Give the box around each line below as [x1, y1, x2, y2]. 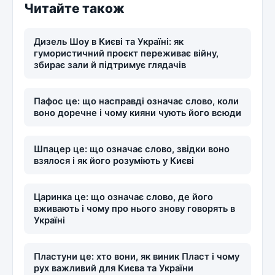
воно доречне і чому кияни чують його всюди [33, 107, 241, 118]
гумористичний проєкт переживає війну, [33, 47, 219, 59]
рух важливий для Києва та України [33, 262, 193, 274]
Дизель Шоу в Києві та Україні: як [33, 36, 184, 47]
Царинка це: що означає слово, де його [33, 191, 213, 203]
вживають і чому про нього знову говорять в [33, 203, 235, 214]
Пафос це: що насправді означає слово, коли [33, 95, 239, 107]
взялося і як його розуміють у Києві [33, 155, 194, 166]
